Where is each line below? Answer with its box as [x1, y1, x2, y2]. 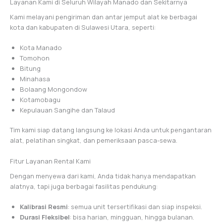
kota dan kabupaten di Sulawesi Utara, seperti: [10, 22, 156, 32]
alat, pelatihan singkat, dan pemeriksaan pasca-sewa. [10, 136, 177, 145]
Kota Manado [20, 43, 62, 53]
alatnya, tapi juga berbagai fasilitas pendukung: [10, 181, 158, 191]
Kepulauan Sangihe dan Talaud [20, 106, 115, 115]
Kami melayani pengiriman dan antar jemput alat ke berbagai [10, 12, 197, 21]
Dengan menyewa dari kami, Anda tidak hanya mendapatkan [10, 171, 196, 180]
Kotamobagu [20, 95, 60, 105]
